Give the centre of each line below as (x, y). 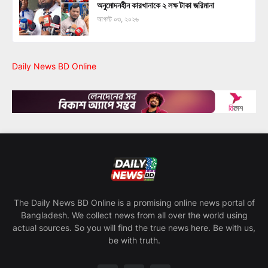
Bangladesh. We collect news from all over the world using (134, 215)
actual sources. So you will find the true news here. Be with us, (134, 228)
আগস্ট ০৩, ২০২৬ (118, 19)
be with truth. (134, 240)
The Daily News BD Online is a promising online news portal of (134, 202)
